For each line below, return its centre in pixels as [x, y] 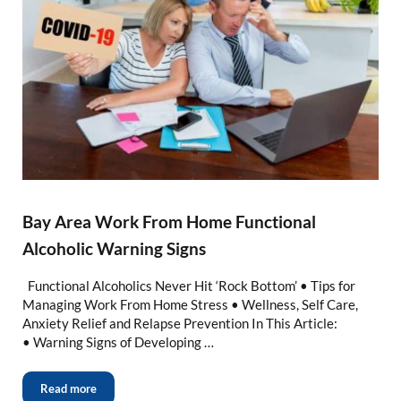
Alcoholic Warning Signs [114, 249]
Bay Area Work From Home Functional [169, 222]
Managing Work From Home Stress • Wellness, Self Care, [190, 305]
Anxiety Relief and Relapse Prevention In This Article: [179, 324]
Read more [68, 389]
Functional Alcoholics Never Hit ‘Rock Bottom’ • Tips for [188, 286]
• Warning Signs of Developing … [118, 342]
